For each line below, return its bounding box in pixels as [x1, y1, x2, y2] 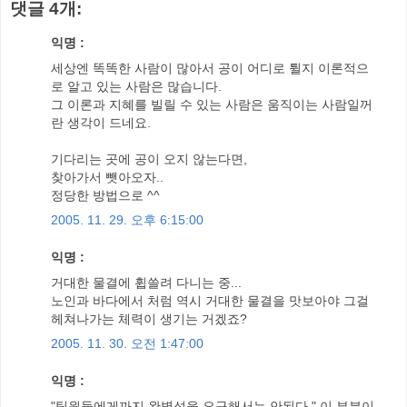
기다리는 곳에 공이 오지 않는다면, [51, 151, 247, 166]
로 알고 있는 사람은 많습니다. [51, 78, 222, 94]
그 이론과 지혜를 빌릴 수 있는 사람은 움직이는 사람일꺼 [51, 96, 372, 112]
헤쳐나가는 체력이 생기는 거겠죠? [51, 311, 247, 326]
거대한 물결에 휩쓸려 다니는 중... [51, 274, 242, 290]
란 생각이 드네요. [51, 114, 151, 130]
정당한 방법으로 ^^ [51, 187, 160, 203]
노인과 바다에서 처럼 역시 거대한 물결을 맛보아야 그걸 [51, 293, 369, 308]
